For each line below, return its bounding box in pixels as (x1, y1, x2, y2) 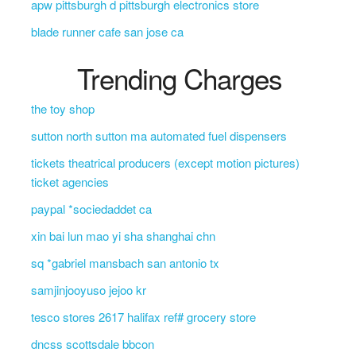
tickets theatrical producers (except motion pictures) (30, 154, 300, 171)
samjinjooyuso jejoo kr (30, 281, 146, 298)
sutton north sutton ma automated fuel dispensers (30, 127, 287, 144)
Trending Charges (77, 58, 283, 98)
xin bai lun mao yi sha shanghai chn (30, 227, 215, 244)
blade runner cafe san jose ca (30, 23, 184, 40)
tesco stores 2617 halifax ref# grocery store (30, 308, 256, 325)
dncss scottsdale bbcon (30, 335, 154, 352)
